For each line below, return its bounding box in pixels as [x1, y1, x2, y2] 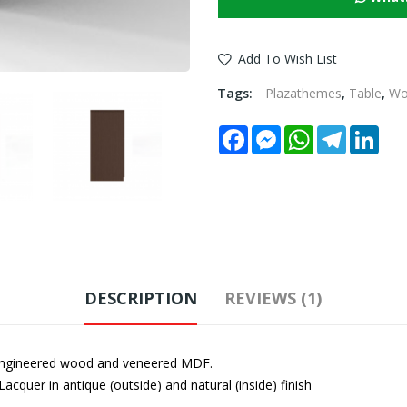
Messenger [280, 124, 346, 142]
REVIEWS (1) [224, 287, 323, 310]
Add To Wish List [237, 50, 337, 68]
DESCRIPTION [84, 287, 198, 310]
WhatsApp [313, 124, 373, 142]
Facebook [247, 124, 306, 142]
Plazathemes [264, 84, 342, 103]
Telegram [345, 124, 402, 142]
